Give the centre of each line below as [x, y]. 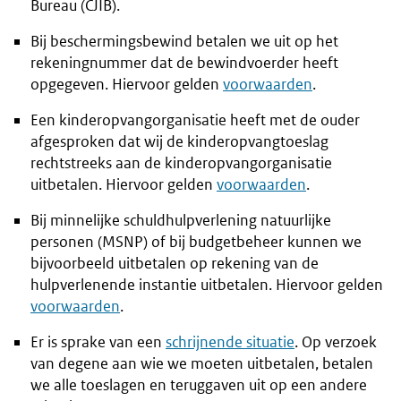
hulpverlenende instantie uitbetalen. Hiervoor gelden [207, 285]
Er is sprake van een [98, 342]
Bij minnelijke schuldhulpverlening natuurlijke [181, 221]
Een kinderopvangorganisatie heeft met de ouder [195, 120]
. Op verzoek [336, 342]
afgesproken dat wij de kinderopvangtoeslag [179, 142]
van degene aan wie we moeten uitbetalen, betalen [202, 364]
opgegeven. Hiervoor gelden [127, 85]
